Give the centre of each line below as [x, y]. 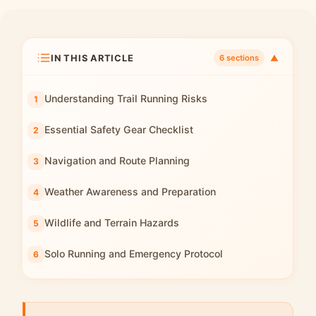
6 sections [239, 58]
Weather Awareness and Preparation [130, 192]
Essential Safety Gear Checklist [119, 129]
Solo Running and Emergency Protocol [134, 254]
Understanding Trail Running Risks [126, 98]
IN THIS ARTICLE [92, 58]
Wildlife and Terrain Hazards [112, 223]
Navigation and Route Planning [117, 160]
